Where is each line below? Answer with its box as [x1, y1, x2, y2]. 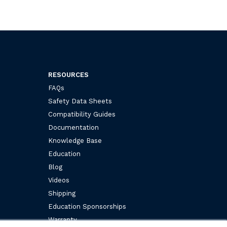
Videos [48, 176, 70, 184]
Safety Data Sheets [48, 97, 112, 105]
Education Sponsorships [48, 203, 127, 210]
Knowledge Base [48, 137, 102, 144]
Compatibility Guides [48, 110, 116, 118]
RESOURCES [48, 71, 89, 79]
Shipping [48, 190, 76, 197]
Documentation [48, 124, 99, 131]
